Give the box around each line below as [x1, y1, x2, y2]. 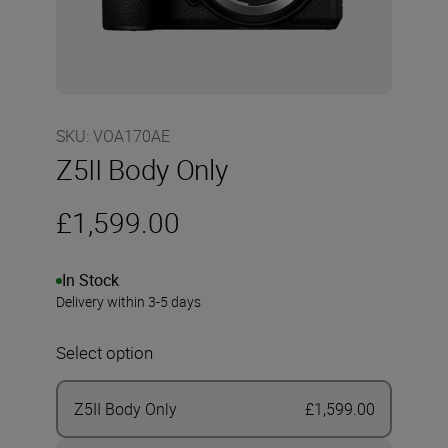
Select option [56, 341, 153, 364]
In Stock [62, 269, 119, 291]
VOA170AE [93, 125, 170, 147]
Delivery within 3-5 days [56, 292, 201, 311]
